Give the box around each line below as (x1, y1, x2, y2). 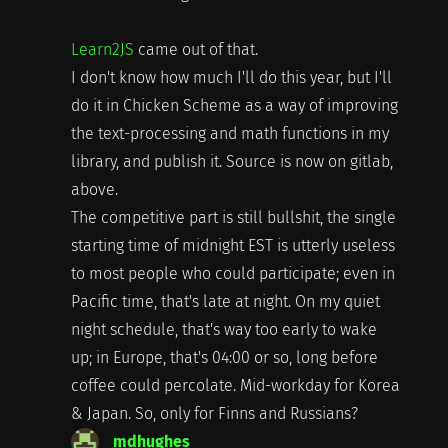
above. (70, 179, 118, 199)
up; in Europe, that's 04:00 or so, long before (70, 347, 378, 367)
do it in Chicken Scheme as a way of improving (70, 95, 398, 115)
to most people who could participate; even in (70, 263, 395, 283)
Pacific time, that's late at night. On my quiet (70, 291, 380, 311)
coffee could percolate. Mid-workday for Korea (70, 375, 400, 395)
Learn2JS (70, 39, 134, 59)
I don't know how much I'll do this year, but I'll (70, 67, 392, 87)
